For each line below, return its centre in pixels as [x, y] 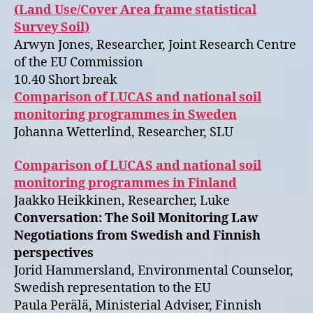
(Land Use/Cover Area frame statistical [135, 10]
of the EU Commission [79, 63]
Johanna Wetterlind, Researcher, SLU [124, 132]
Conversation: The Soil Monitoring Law [136, 218]
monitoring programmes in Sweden [125, 115]
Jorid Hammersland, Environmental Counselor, [154, 270]
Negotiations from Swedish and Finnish [137, 235]
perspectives [55, 253]
